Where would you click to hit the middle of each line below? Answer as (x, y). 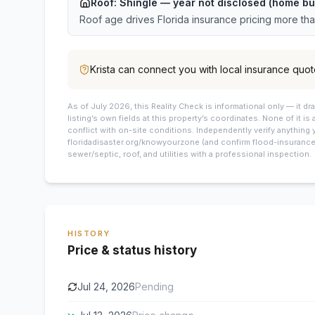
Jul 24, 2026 (106, 287)
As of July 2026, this (108, 106)
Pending (154, 287)
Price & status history (132, 250)
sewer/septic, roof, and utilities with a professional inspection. (189, 154)
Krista (103, 69)
